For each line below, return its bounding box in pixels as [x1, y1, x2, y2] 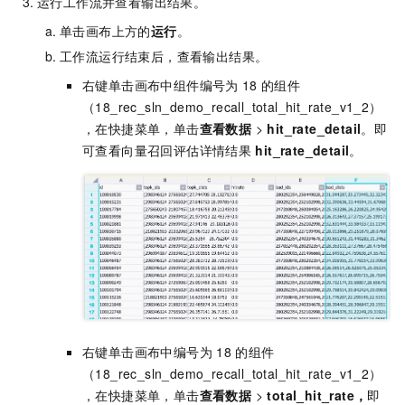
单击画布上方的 [60, 21, 151, 40]
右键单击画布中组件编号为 [82, 75, 239, 94]
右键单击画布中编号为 [82, 342, 212, 361]
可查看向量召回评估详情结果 [82, 140, 252, 159]
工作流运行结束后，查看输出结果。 [60, 46, 268, 65]
